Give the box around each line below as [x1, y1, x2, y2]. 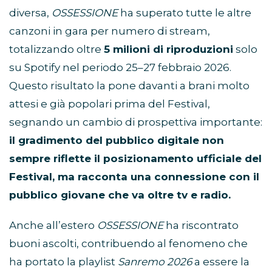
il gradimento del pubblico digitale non [9, 134, 224, 147]
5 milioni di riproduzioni [104, 43, 233, 56]
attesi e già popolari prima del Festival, [9, 98, 210, 110]
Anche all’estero [9, 219, 97, 232]
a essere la [192, 256, 250, 268]
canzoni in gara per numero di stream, [9, 25, 210, 38]
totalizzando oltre [9, 43, 104, 56]
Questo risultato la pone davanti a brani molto [9, 80, 250, 92]
